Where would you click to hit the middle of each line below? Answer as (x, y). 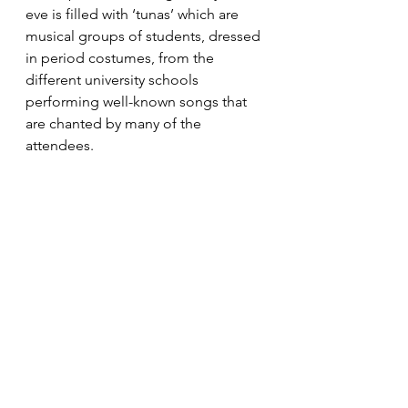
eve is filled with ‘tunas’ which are (134, 14)
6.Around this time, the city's (119, 364)
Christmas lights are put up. (114, 386)
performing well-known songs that (138, 101)
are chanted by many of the (115, 123)
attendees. (60, 145)
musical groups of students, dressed (145, 36)
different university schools (114, 79)
